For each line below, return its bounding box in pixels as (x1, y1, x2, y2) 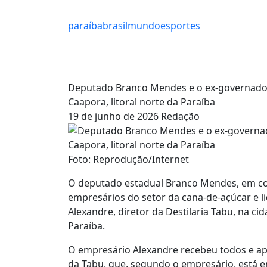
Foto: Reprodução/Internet (68, 152, 189, 166)
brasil (103, 19, 128, 33)
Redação (161, 109, 200, 123)
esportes (160, 19, 200, 33)
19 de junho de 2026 (68, 109, 159, 123)
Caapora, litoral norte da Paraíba (68, 95, 215, 108)
